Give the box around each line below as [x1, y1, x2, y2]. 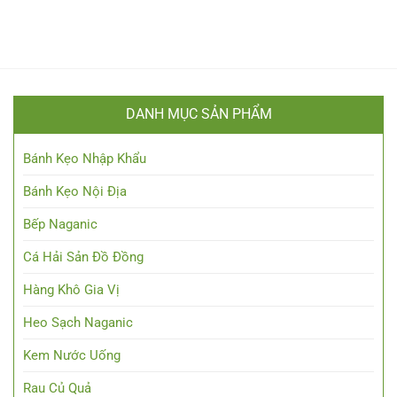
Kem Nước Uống [23, 347, 121, 364]
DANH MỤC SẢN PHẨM [125, 105, 272, 123]
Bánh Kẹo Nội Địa [23, 183, 127, 200]
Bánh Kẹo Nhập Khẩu [23, 151, 146, 167]
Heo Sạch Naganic [23, 315, 133, 331]
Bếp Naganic [23, 216, 97, 233]
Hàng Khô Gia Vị [23, 282, 120, 299]
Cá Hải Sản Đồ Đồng [23, 249, 144, 266]
